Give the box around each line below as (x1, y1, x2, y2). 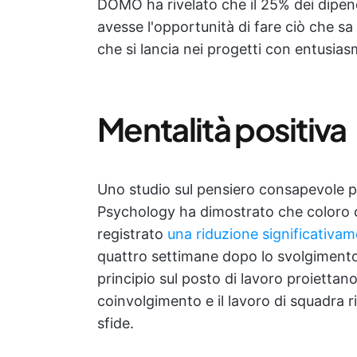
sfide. (97, 315, 134, 331)
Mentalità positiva (97, 108, 347, 149)
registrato (97, 226, 167, 242)
